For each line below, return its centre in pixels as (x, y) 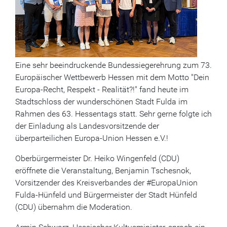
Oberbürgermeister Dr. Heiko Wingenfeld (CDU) (97, 159)
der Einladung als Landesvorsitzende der (87, 126)
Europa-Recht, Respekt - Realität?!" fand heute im (102, 90)
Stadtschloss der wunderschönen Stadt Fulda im (101, 102)
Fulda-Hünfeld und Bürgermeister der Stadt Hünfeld (106, 195)
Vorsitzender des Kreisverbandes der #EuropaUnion (106, 183)
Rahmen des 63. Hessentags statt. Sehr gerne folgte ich (113, 114)
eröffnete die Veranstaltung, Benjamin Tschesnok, (103, 171)
